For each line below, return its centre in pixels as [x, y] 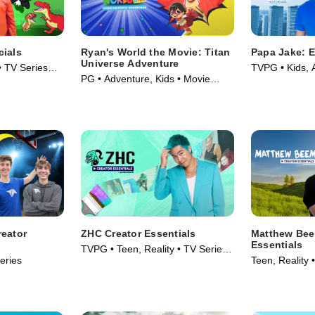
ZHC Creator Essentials [139, 233]
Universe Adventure [130, 64]
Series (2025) [281, 82]
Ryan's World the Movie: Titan [156, 52]
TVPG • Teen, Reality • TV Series [154, 249]
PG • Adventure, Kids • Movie [146, 79]
